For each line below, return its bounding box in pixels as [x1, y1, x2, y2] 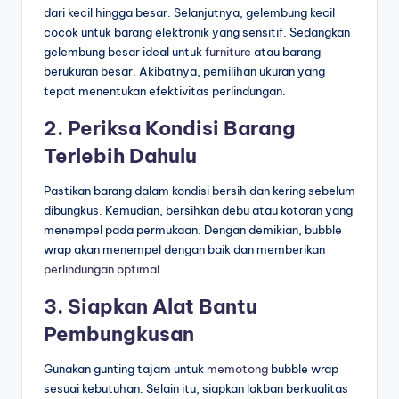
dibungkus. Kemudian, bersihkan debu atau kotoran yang [44, 203, 353, 218]
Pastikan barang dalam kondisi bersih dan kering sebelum [44, 183, 355, 199]
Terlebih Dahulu [44, 143, 197, 169]
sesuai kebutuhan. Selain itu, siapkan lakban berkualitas [44, 381, 348, 396]
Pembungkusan [44, 322, 194, 347]
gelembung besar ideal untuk [44, 45, 205, 60]
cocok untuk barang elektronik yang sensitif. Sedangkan [44, 25, 350, 40]
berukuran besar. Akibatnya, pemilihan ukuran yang [44, 64, 325, 79]
